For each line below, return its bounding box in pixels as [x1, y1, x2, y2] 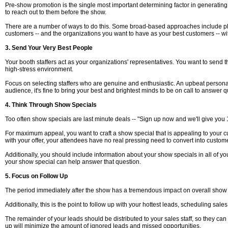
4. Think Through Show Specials [5, 101, 97, 108]
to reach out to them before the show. [5, 9, 106, 16]
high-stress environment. [5, 66, 73, 73]
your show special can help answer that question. [5, 158, 141, 165]
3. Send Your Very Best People [5, 44, 93, 51]
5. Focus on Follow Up [5, 173, 68, 180]
